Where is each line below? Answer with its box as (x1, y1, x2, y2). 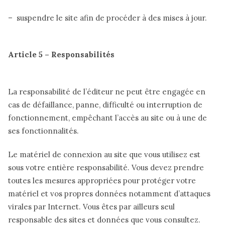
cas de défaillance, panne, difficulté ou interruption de (8, 99, 202, 109)
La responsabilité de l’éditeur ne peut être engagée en (8, 86, 205, 96)
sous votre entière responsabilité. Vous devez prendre (8, 162, 204, 172)
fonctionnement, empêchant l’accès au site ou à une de (8, 113, 207, 123)
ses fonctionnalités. (8, 126, 79, 136)
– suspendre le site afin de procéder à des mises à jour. (8, 13, 207, 23)
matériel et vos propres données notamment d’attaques (8, 188, 210, 198)
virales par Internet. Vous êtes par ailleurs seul (8, 201, 175, 211)
